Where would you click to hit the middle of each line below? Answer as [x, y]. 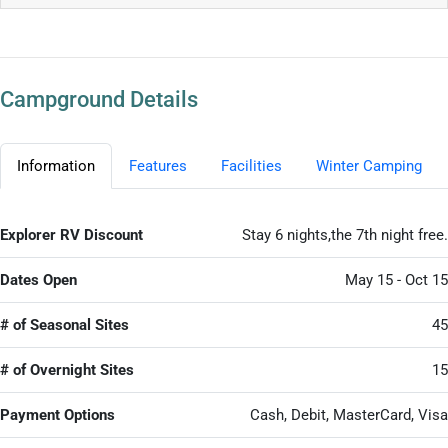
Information [56, 165]
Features [158, 165]
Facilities [251, 165]
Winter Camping [369, 165]
